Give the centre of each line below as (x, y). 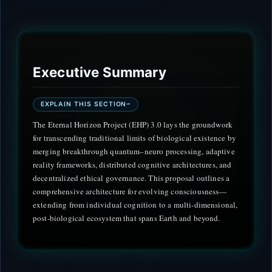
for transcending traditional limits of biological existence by (134, 138)
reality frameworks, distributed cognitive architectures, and (132, 164)
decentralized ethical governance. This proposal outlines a (131, 178)
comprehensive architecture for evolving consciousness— (130, 191)
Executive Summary (100, 72)
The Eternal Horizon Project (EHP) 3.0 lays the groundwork (133, 124)
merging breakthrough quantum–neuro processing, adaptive (134, 151)
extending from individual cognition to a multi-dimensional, (135, 204)
